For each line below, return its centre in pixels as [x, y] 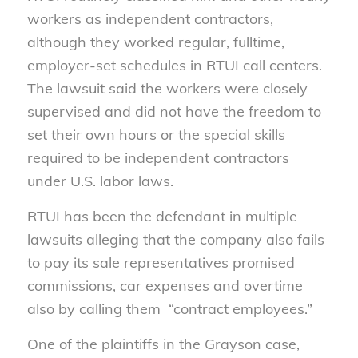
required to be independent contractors [158, 157]
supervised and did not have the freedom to [174, 111]
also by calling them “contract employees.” [169, 308]
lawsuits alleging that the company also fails [175, 239]
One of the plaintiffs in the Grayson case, [163, 344]
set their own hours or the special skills [156, 134]
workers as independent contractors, [150, 18]
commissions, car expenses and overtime [165, 285]
